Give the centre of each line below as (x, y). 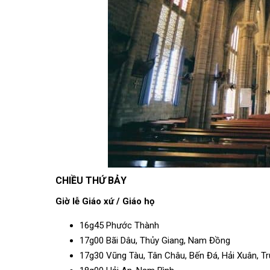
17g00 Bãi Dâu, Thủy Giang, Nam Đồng (155, 240)
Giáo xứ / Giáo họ (118, 201)
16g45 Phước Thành (119, 225)
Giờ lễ (67, 201)
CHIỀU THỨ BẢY (91, 181)
